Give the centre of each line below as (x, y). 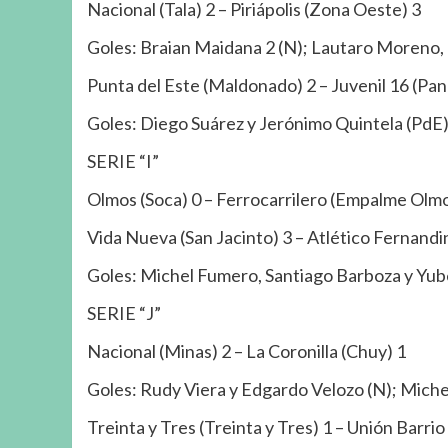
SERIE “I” (123, 160)
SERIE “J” (124, 312)
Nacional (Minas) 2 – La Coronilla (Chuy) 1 (246, 350)
